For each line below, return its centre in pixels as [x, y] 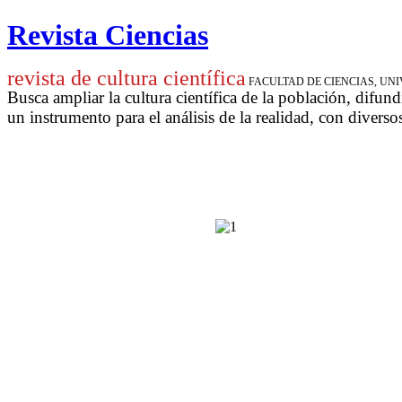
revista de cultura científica [127, 78]
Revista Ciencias [108, 35]
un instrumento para [78, 117]
